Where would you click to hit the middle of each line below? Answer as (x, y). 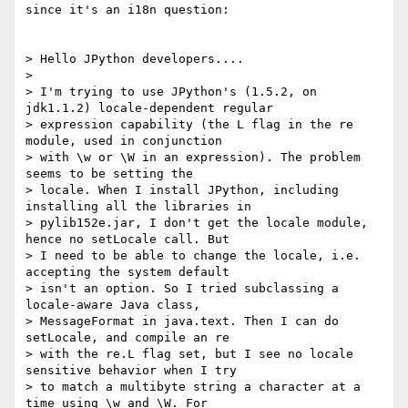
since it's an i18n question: (127, 10)
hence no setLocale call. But (127, 240)
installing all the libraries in (138, 207)
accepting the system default (127, 272)
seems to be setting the (109, 174)
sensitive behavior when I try (131, 371)
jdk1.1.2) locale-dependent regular (149, 108)
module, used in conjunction (124, 141)
